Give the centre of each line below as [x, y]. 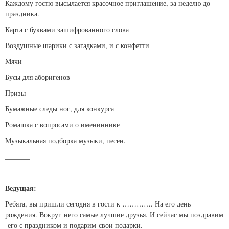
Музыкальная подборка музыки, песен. [67, 141]
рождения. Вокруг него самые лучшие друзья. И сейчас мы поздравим [114, 215]
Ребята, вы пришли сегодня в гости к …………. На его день [98, 204]
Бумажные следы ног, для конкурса [60, 109]
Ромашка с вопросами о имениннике [62, 125]
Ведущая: [21, 188]
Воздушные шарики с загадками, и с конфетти [77, 45]
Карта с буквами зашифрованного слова [67, 30]
